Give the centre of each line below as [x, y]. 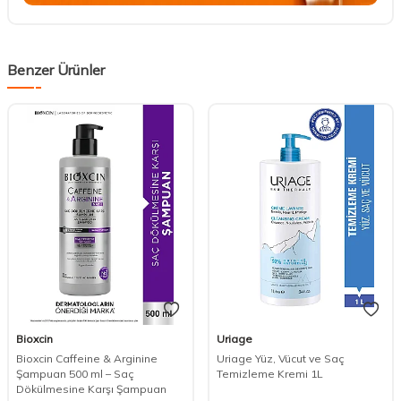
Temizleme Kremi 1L [269, 373]
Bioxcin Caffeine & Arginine [87, 358]
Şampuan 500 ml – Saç [75, 373]
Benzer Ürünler [56, 70]
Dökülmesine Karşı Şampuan [91, 388]
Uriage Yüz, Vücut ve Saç [280, 358]
